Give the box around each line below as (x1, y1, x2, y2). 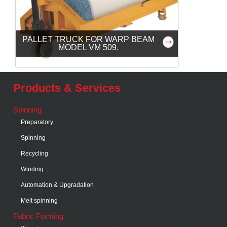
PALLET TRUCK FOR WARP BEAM (22, 35, 155, 44)
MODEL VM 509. (58, 43, 119, 52)
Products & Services (13, 81, 121, 94)
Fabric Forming (13, 211, 64, 220)
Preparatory (21, 118, 54, 126)
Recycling (21, 149, 49, 157)
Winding (21, 165, 44, 173)
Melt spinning (21, 197, 58, 204)
